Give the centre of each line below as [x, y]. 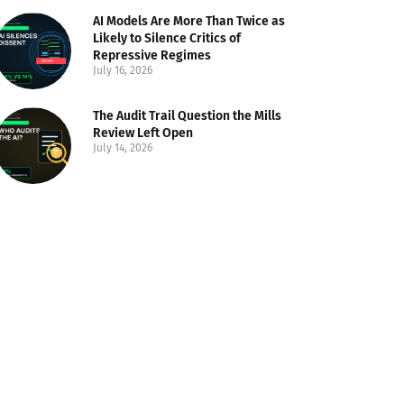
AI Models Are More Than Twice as [189, 22]
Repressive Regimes [152, 56]
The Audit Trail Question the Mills [188, 116]
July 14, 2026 [123, 148]
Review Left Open [143, 133]
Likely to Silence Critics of [167, 39]
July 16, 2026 [123, 71]
